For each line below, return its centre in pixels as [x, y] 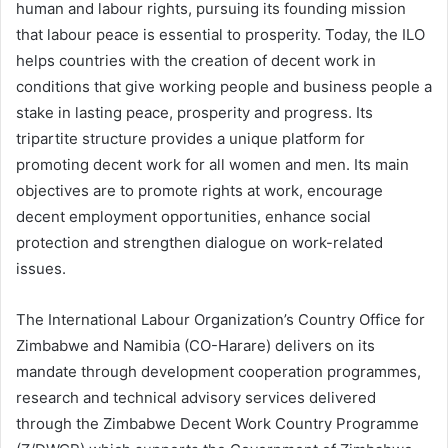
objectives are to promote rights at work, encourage [199, 191]
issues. [41, 269]
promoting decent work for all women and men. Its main [212, 165]
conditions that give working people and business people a [224, 87]
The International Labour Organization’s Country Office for [220, 320]
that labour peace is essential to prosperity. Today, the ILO [220, 35]
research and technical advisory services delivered [196, 398]
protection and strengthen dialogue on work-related [199, 243]
